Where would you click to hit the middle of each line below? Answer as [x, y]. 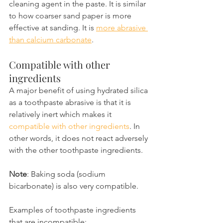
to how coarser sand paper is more [71, 15]
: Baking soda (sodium [67, 174]
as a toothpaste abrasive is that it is [71, 102]
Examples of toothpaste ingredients [73, 210]
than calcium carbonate [50, 39]
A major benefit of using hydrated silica [79, 90]
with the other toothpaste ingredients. [76, 150]
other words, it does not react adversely [79, 138]
